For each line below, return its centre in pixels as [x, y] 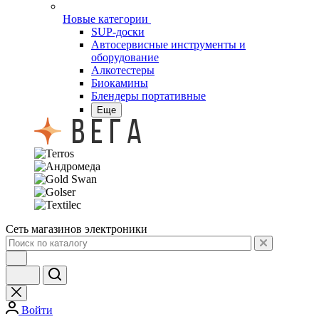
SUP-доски [118, 13]
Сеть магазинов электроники [77, 210]
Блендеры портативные [148, 77]
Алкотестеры [123, 52]
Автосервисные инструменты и [168, 26]
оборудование [125, 39]
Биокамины [120, 64]
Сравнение [58, 309]
